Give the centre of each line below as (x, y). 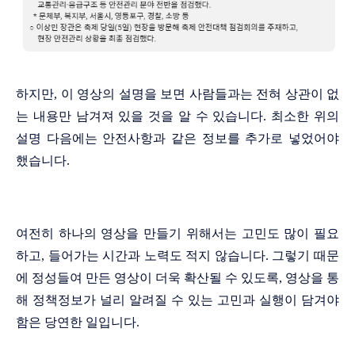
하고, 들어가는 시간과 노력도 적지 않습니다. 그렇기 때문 (177, 255)
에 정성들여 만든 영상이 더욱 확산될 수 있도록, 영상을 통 (177, 277)
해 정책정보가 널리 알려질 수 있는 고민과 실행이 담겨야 (177, 300)
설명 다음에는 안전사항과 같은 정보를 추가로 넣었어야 (177, 138)
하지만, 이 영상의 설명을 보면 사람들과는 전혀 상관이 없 (177, 94)
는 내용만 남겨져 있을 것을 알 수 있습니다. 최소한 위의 (177, 116)
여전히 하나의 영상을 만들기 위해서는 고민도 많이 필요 (177, 233)
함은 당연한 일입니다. (78, 322)
